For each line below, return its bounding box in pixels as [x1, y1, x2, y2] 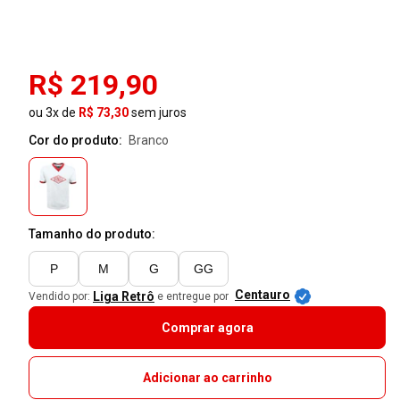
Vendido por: [29, 289, 90, 303]
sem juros [129, 104, 187, 120]
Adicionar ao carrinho [142, 370, 272, 385]
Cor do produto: [29, 132, 125, 147]
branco [137, 132, 169, 147]
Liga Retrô [93, 288, 154, 304]
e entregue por [157, 289, 229, 303]
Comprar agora [161, 320, 254, 335]
